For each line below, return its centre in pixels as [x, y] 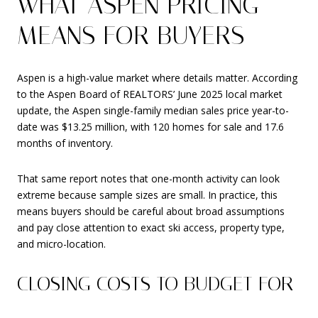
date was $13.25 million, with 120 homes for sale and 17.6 [150, 127]
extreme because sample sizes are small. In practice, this [147, 194]
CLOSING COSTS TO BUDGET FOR [155, 283]
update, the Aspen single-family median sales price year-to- [153, 111]
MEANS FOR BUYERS [131, 35]
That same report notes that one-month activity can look [148, 178]
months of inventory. [65, 143]
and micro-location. [61, 243]
